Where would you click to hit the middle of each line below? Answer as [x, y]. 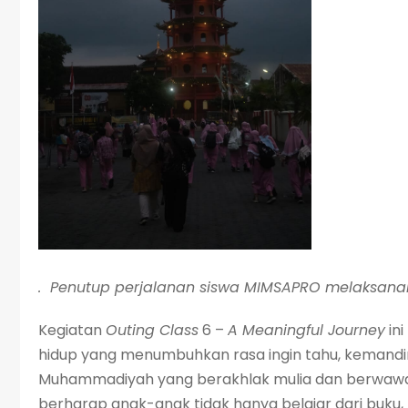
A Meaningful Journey [306, 330]
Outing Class [152, 330]
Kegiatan [72, 330]
